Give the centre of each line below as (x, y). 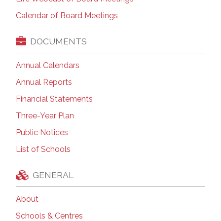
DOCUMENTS (58, 41)
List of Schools (43, 149)
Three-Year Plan (45, 116)
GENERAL (53, 175)
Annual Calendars (48, 66)
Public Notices (42, 133)
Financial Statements (54, 99)
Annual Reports (44, 82)
